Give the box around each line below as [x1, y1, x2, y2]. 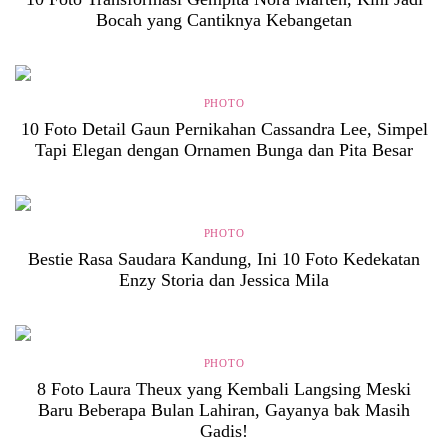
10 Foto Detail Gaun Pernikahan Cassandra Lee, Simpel [20, 119, 428, 139]
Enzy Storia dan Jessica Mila [119, 270, 329, 290]
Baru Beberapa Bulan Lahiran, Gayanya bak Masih [38, 400, 410, 420]
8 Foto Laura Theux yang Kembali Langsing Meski [37, 379, 411, 399]
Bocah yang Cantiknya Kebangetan [96, 10, 352, 30]
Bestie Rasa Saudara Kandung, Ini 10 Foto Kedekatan [28, 249, 420, 269]
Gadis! [200, 421, 248, 441]
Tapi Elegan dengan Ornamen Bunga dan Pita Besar [35, 140, 413, 160]
